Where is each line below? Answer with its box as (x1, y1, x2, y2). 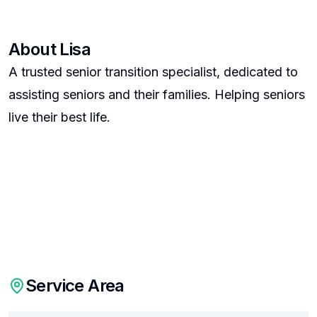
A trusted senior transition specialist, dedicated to (8, 64, 298, 79)
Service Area (25, 275, 125, 296)
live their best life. (8, 110, 110, 125)
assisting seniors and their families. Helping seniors (8, 87, 305, 102)
